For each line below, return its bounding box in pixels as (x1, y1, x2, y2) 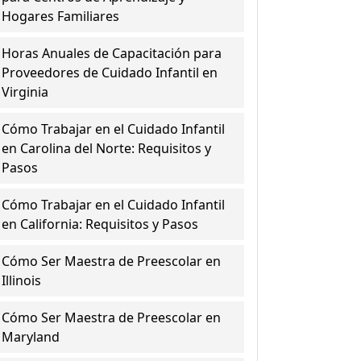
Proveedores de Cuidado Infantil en (2, 64, 218, 81)
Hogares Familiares (2, 7, 120, 25)
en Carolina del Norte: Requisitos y (2, 139, 212, 157)
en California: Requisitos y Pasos (2, 215, 199, 233)
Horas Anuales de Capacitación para (2, 44, 222, 62)
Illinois (2, 272, 42, 289)
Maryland (2, 328, 60, 346)
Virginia (2, 83, 49, 101)
